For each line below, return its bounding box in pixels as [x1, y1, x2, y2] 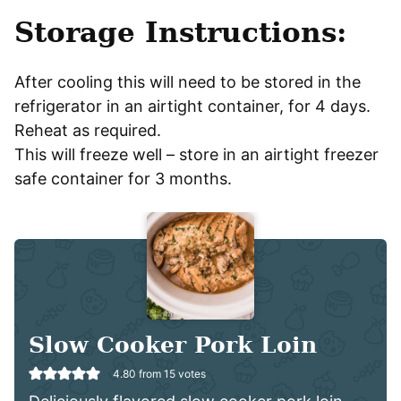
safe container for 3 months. [14, 168, 232, 188]
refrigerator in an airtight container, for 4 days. [14, 96, 371, 115]
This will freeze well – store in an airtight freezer [14, 144, 379, 164]
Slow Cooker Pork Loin [29, 331, 317, 358]
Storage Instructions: [14, 15, 346, 48]
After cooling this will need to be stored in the [14, 72, 361, 91]
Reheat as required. [14, 120, 161, 140]
